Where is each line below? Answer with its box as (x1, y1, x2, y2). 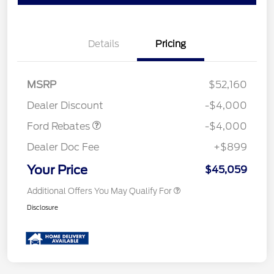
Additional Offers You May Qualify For (27, 187, 172, 196)
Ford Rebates (27, 120, 92, 133)
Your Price (27, 163, 87, 178)
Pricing (155, 39, 186, 50)
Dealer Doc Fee (27, 141, 99, 154)
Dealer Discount (27, 100, 103, 112)
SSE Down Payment (32, 76, 105, 86)
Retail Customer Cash (32, 62, 113, 72)
